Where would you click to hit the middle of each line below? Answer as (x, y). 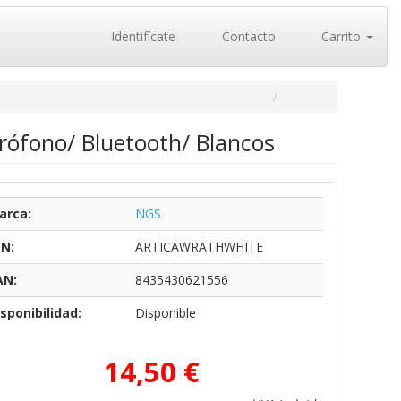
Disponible (165, 313)
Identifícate (141, 36)
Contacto (247, 36)
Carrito (341, 36)
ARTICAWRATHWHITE (199, 247)
